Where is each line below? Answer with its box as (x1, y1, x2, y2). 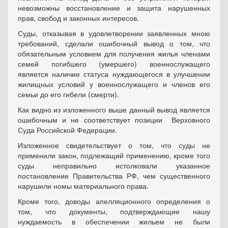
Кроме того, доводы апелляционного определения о (18, 196, 210, 207)
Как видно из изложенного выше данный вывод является (18, 104, 210, 115)
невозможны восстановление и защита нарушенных (18, 3, 210, 13)
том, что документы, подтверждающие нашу (18, 206, 210, 217)
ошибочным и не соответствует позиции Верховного (18, 115, 210, 125)
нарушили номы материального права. (18, 181, 149, 191)
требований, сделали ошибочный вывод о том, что (18, 38, 210, 49)
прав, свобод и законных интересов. (18, 13, 139, 23)
